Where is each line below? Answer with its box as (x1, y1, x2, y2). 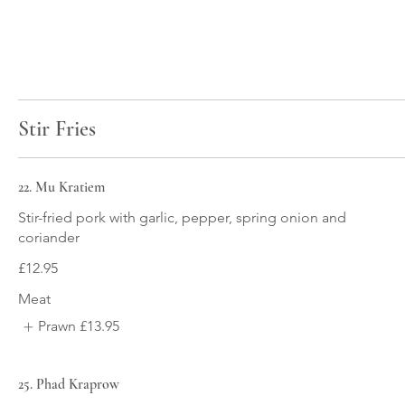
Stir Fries (18, 116, 96, 143)
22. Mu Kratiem (18, 178, 105, 197)
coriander (18, 229, 80, 247)
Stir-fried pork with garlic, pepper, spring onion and (18, 209, 346, 227)
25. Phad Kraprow (18, 374, 119, 393)
